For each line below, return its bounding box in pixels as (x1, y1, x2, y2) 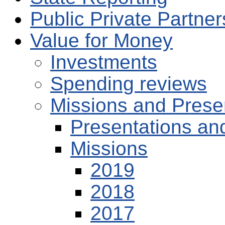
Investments (50, 51, 157, 73)
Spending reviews (50, 73, 207, 95)
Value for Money (30, 30, 173, 52)
